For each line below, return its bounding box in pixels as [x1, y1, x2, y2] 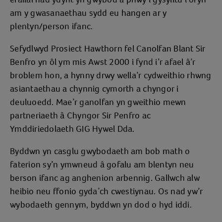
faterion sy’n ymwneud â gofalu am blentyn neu [10, 159, 194, 170]
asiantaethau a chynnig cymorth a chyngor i [10, 83, 179, 95]
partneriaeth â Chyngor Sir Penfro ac [10, 110, 151, 121]
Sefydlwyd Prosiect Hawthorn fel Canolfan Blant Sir [10, 43, 206, 55]
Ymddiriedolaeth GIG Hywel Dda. [10, 123, 135, 135]
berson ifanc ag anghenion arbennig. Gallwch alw [10, 172, 200, 184]
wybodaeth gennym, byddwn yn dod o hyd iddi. [10, 199, 192, 211]
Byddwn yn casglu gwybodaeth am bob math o [10, 145, 190, 157]
